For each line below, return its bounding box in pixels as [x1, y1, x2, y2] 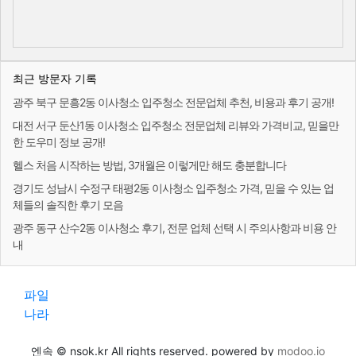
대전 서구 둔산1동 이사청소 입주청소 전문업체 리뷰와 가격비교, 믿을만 [13, 118, 339, 132]
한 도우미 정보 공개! [13, 134, 105, 149]
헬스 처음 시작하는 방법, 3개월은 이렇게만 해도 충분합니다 [13, 157, 286, 172]
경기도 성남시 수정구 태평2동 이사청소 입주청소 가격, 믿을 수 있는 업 [13, 180, 334, 195]
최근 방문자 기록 [13, 71, 97, 85]
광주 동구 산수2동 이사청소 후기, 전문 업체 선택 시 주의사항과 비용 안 [13, 220, 336, 234]
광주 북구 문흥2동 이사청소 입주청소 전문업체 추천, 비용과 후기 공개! [13, 95, 334, 109]
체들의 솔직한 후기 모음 [13, 197, 123, 211]
